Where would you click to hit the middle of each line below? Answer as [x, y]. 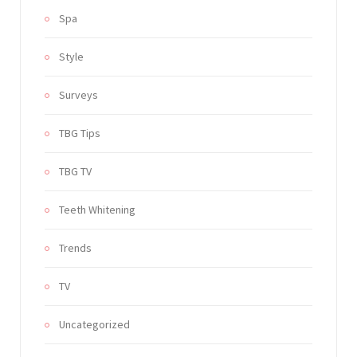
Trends [75, 248]
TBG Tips [80, 133]
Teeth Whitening [97, 210]
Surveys [78, 95]
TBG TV [75, 172]
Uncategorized [94, 325]
